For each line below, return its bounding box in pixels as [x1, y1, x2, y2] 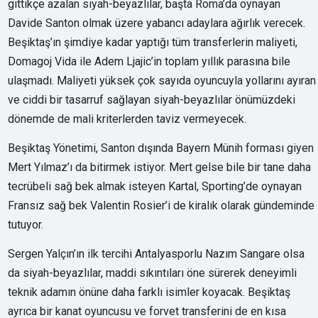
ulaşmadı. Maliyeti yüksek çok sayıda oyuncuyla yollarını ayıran [8, 73, 317, 87]
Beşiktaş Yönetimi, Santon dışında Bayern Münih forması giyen [8, 141, 314, 155]
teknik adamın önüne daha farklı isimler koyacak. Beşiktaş [8, 285, 291, 299]
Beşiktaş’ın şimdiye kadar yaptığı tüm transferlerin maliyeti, [8, 35, 298, 49]
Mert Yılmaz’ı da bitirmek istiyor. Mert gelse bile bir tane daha [8, 160, 312, 174]
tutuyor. [8, 217, 44, 231]
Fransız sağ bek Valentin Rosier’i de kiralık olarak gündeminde [8, 198, 315, 212]
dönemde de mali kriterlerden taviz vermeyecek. [8, 111, 247, 126]
